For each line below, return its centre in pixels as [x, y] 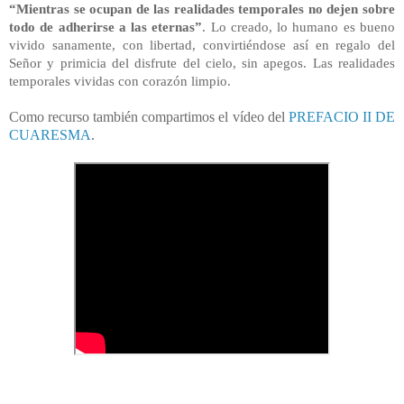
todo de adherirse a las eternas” [106, 26]
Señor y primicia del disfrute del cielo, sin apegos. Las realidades [202, 62]
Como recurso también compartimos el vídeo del [149, 116]
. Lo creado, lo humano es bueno [299, 26]
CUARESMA [50, 134]
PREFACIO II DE [342, 116]
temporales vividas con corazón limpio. [120, 80]
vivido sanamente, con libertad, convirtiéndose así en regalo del [202, 44]
